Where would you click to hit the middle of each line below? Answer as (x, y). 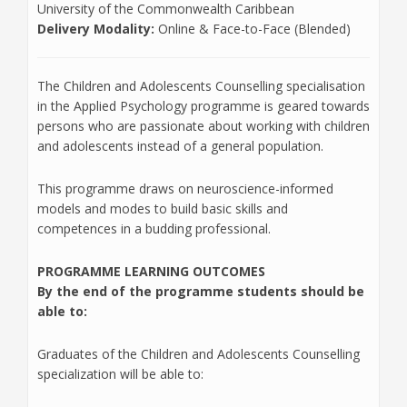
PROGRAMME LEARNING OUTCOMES (151, 272)
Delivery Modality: (98, 29)
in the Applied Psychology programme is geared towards (203, 106)
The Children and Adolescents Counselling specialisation (201, 86)
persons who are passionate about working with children (203, 126)
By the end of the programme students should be (201, 292)
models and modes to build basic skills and (163, 209)
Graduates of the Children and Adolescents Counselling (199, 354)
